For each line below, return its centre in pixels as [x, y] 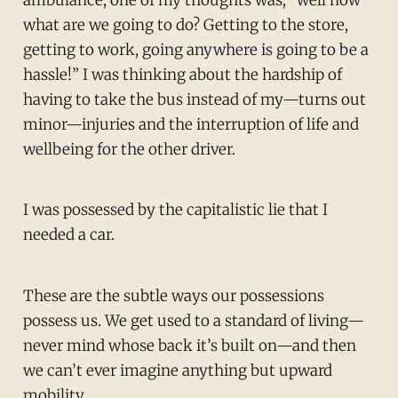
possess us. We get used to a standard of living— [193, 321]
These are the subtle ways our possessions [173, 296]
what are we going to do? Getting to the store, [185, 24]
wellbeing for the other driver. [129, 149]
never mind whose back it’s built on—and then [189, 346]
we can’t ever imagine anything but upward [177, 371]
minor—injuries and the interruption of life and [191, 124]
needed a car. [68, 235]
